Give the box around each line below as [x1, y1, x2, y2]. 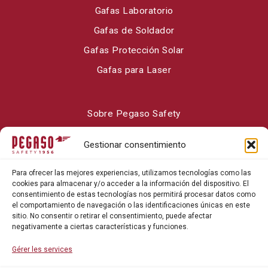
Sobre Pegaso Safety [87, 108, 181, 120]
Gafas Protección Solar [84, 45, 184, 56]
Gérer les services [12, 245, 72, 254]
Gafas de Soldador [93, 25, 175, 36]
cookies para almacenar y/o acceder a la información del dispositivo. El [12, 179, 249, 188]
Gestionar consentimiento [83, 139, 186, 150]
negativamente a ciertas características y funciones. [12, 222, 188, 231]
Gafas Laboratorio [95, 5, 173, 17]
